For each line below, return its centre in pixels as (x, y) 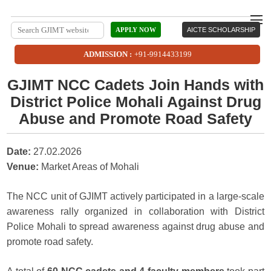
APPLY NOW (135, 30)
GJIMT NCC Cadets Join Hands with (135, 85)
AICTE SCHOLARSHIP (221, 30)
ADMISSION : (107, 54)
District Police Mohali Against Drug (135, 102)
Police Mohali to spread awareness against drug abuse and (135, 227)
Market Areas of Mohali (89, 167)
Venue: (23, 167)
